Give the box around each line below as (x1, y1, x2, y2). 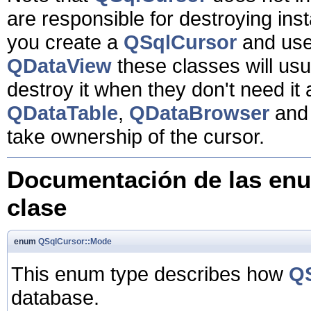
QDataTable (7, 101, 118, 124)
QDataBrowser (129, 101, 269, 124)
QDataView (7, 53, 112, 77)
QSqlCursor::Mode (38, 236, 112, 246)
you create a (7, 30, 124, 53)
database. (11, 285, 99, 309)
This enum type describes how (11, 262, 289, 285)
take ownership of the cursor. (7, 124, 264, 148)
